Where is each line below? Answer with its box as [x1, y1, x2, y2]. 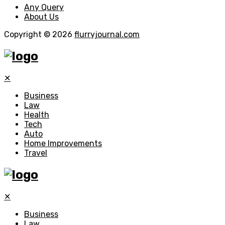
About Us [24, 12, 59, 22]
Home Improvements [24, 138, 102, 148]
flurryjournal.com [74, 29, 140, 39]
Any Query [24, 2, 64, 12]
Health [24, 109, 49, 120]
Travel [24, 148, 47, 158]
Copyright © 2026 [4, 29, 74, 39]
